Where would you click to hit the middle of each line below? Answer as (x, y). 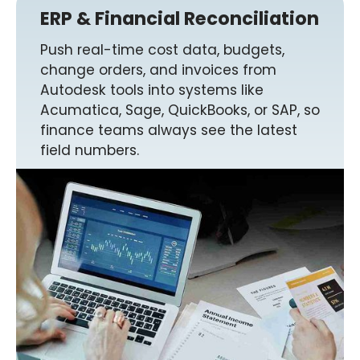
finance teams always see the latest (169, 131)
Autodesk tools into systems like (152, 90)
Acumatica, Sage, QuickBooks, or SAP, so (180, 110)
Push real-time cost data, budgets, (162, 50)
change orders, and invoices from (158, 70)
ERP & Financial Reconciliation (180, 19)
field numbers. (90, 151)
